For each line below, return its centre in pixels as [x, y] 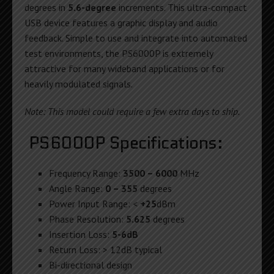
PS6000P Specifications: [124, 142]
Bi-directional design [91, 265]
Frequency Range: [86, 173]
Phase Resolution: [87, 219]
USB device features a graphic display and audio [121, 22]
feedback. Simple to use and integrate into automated [136, 38]
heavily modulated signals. [79, 83]
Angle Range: [77, 188]
